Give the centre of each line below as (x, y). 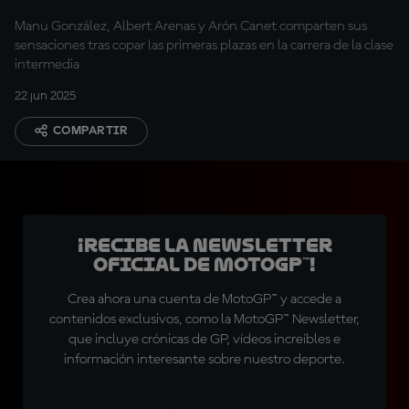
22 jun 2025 (45, 96)
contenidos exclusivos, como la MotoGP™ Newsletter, (204, 320)
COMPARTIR (91, 131)
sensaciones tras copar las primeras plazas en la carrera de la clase (204, 46)
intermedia (47, 65)
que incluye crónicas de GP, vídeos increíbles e (204, 340)
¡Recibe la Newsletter (204, 246)
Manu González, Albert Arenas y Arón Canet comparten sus (191, 26)
